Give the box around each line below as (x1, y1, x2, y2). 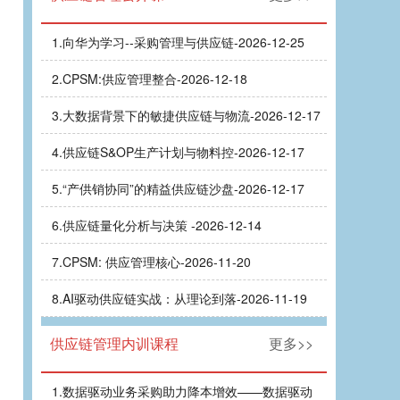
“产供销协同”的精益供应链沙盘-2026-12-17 (62, 179, 304, 197)
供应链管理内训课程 (50, 333, 179, 354)
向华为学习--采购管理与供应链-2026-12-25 (62, 33, 304, 51)
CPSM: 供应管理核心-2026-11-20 (62, 253, 251, 271)
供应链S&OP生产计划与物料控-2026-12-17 (62, 143, 304, 161)
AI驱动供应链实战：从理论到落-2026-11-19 (62, 289, 307, 307)
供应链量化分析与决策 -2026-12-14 (62, 216, 262, 234)
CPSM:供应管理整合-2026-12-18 (62, 70, 247, 87)
